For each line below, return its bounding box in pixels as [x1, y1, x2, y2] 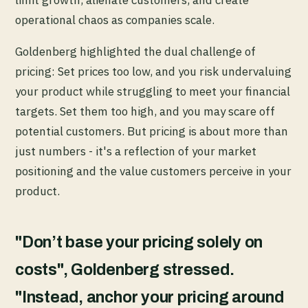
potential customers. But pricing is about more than [15, 124, 288, 140]
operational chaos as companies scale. [15, 12, 214, 28]
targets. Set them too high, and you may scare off [15, 104, 275, 120]
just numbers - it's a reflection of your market [15, 144, 256, 159]
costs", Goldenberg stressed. [15, 261, 234, 279]
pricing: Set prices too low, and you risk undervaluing [15, 64, 291, 80]
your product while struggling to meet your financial [15, 84, 290, 100]
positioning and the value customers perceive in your [15, 164, 291, 179]
